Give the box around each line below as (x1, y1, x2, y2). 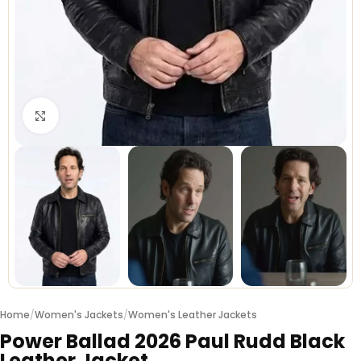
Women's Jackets (35, 308, 123, 322)
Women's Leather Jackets (128, 308, 257, 322)
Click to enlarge (58, 108, 145, 122)
